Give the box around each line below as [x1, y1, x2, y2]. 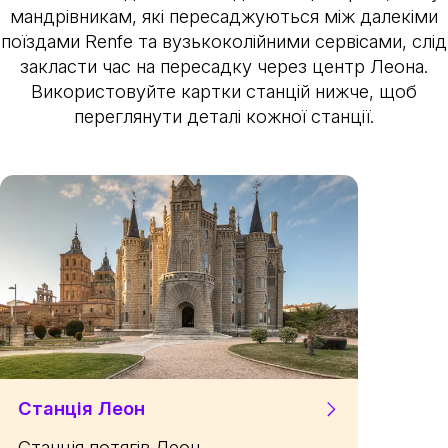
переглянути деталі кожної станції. [74, 104, 374, 127]
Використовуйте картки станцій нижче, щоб [31, 79, 417, 102]
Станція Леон [18, 396, 146, 419]
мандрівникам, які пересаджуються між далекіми [10, 4, 438, 27]
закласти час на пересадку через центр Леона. [20, 54, 428, 77]
